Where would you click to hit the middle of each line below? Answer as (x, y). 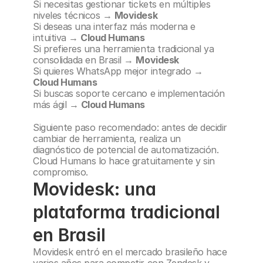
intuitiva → (57, 38)
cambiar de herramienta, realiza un (107, 139)
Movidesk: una (95, 189)
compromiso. (60, 172)
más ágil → (57, 104)
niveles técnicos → (74, 15)
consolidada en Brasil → (85, 60)
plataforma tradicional (127, 212)
